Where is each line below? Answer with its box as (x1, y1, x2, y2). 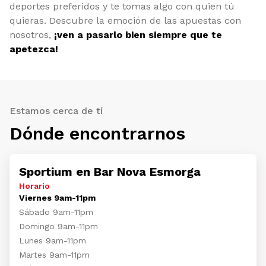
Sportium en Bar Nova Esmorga (19, 164, 201, 179)
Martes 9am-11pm (19, 250, 90, 259)
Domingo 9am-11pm (19, 221, 98, 231)
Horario (19, 181, 50, 191)
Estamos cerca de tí (9, 105, 103, 116)
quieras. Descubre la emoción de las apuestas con (9, 15, 241, 26)
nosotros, (9, 29, 54, 40)
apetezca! (9, 43, 58, 55)
